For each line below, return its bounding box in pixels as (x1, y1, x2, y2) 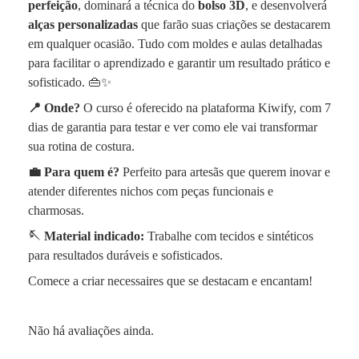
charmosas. (28, 204, 84, 217)
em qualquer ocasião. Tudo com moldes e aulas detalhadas (28, 37, 322, 50)
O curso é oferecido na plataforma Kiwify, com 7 (80, 101, 331, 115)
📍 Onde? (28, 101, 80, 115)
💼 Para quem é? (28, 165, 119, 179)
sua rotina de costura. (28, 139, 135, 153)
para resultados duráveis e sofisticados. (28, 248, 223, 262)
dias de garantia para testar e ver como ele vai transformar (28, 120, 317, 134)
